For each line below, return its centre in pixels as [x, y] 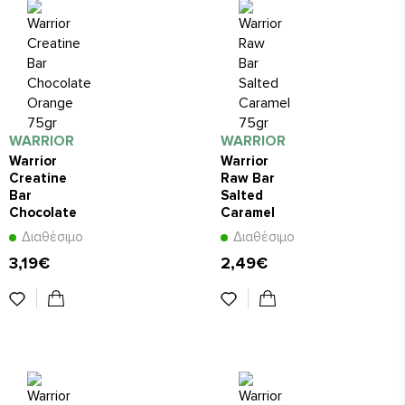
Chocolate [43, 213]
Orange [33, 230]
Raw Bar [248, 179]
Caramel [248, 213]
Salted [242, 196]
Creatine [38, 179]
